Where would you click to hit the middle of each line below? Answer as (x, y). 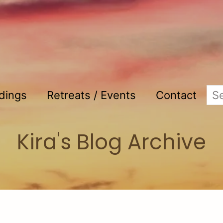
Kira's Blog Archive (111, 142)
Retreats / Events (91, 95)
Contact (176, 95)
